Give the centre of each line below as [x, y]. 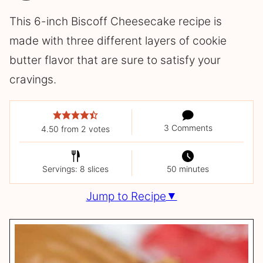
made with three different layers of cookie [118, 41]
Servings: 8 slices [75, 168]
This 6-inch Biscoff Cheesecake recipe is [116, 21]
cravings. [33, 79]
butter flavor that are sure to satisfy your [115, 60]
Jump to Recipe [126, 197]
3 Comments [188, 127]
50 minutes [188, 168]
